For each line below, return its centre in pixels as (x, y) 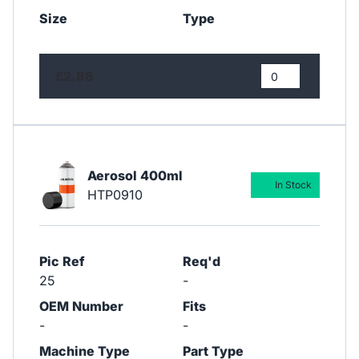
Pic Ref (62, 261)
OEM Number (81, 306)
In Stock (293, 184)
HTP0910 (115, 194)
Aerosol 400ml (135, 175)
